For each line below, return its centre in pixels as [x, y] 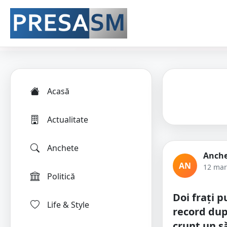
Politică [61, 176]
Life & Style [68, 205]
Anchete [63, 148]
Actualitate [68, 120]
